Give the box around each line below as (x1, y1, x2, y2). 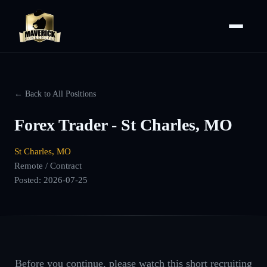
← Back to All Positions (14, 89, 96, 98)
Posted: (14, 175, 44, 185)
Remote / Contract (14, 160, 82, 170)
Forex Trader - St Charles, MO (14, 116, 232, 134)
